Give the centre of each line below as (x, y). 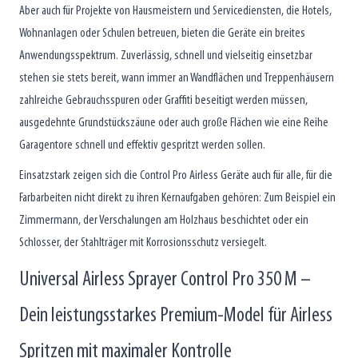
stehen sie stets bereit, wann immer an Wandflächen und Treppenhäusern (177, 78)
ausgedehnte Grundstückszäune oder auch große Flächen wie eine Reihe (174, 123)
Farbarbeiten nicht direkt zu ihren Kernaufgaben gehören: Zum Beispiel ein (177, 198)
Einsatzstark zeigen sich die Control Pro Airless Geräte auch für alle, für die (176, 175)
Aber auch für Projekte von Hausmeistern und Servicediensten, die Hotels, (175, 11)
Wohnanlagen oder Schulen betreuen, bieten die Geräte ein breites (162, 33)
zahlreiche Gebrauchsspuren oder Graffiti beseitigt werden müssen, (163, 100)
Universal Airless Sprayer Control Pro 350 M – (165, 280)
